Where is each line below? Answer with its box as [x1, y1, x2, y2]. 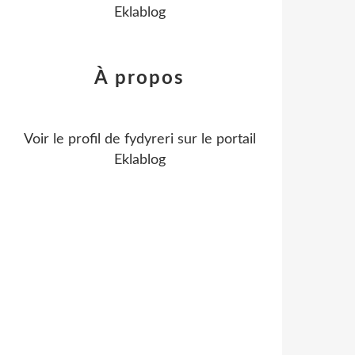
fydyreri [124, 132, 174, 147]
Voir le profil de [23, 132, 124, 147]
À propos [94, 69, 185, 88]
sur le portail [173, 132, 256, 147]
